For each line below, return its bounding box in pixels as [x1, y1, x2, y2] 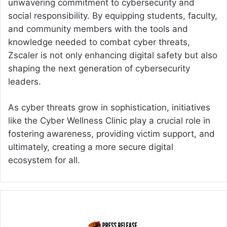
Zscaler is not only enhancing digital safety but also [8, 50, 217, 60]
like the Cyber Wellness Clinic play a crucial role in [8, 115, 210, 126]
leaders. [8, 76, 41, 87]
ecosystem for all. [8, 155, 80, 165]
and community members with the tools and [8, 23, 188, 34]
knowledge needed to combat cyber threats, [8, 36, 190, 47]
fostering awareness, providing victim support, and [8, 128, 215, 139]
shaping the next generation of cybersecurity [8, 63, 190, 73]
